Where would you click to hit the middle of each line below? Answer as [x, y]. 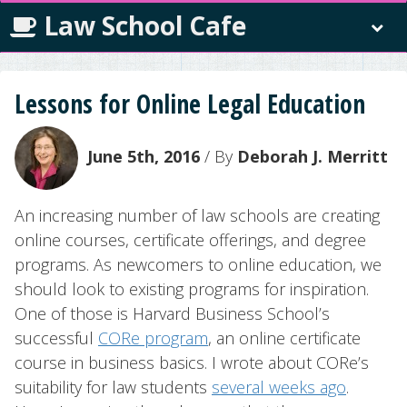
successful [56, 338]
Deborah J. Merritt [313, 156]
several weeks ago [279, 387]
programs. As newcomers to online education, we [198, 264]
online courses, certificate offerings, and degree [190, 240]
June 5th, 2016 [144, 156]
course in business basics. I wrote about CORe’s [192, 362]
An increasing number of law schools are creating [197, 215]
